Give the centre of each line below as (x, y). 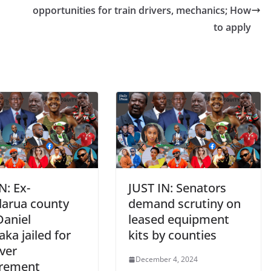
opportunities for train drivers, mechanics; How (142, 11)
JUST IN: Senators (177, 188)
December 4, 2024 (167, 259)
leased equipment (179, 219)
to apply (232, 28)
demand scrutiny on (184, 204)
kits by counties (174, 235)
